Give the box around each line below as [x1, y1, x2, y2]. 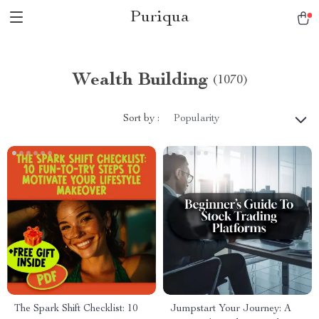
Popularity [174, 114, 219, 124]
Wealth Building [71, 71, 209, 90]
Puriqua [130, 9, 189, 26]
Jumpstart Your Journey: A [170, 304, 291, 314]
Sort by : [123, 113, 159, 124]
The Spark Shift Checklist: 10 [14, 304, 137, 314]
